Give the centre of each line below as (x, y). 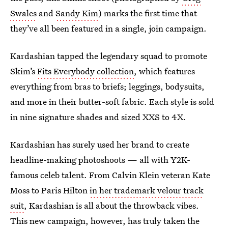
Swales (23, 13)
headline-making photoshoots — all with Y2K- (100, 160)
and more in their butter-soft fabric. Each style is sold (112, 102)
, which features (164, 71)
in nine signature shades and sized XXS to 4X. (98, 117)
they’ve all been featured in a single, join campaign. (108, 28)
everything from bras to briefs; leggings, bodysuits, (107, 86)
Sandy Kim (77, 13)
